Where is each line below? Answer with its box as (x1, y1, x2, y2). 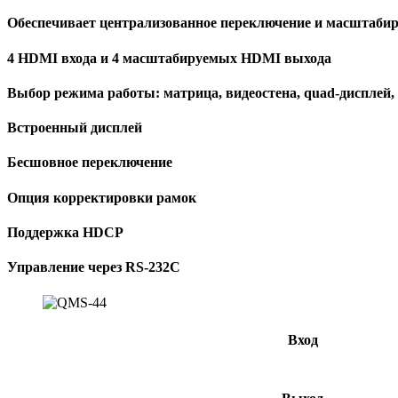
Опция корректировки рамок (7, 189, 196, 205)
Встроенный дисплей (7, 120, 142, 136)
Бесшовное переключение (7, 155, 172, 171)
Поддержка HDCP (7, 225, 123, 241)
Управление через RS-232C (7, 259, 180, 275)
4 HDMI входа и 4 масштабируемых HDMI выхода (7, 50, 331, 66)
